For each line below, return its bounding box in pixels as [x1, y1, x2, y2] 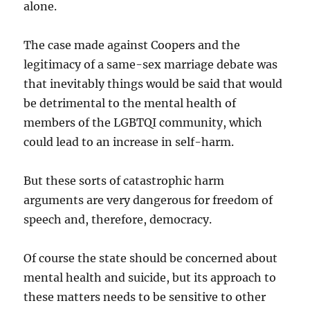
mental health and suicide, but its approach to [24, 270, 277, 284]
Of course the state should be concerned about [24, 250, 278, 265]
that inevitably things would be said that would [24, 76, 283, 91]
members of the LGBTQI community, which [24, 115, 263, 129]
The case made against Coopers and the [24, 37, 241, 52]
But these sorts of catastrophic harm [24, 173, 225, 188]
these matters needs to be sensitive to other [24, 289, 266, 304]
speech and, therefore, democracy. [24, 212, 212, 226]
